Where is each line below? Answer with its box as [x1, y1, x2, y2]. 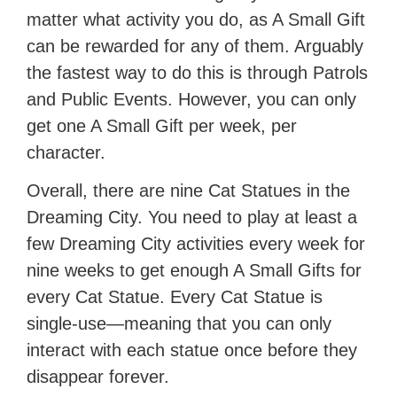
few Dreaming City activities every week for [27, 234, 366, 254]
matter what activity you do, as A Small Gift [27, 10, 366, 30]
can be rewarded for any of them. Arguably [27, 36, 364, 57]
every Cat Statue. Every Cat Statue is [27, 287, 323, 307]
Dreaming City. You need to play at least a [27, 207, 358, 228]
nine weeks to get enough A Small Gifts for [27, 261, 362, 281]
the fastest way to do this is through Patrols [27, 63, 369, 83]
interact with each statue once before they [27, 340, 358, 361]
